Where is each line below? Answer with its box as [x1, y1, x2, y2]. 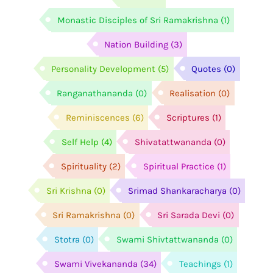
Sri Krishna [46, 185, 91, 196]
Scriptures [166, 112, 210, 123]
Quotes [191, 63, 222, 74]
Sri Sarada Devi [157, 209, 221, 221]
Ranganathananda [57, 87, 133, 99]
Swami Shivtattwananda [116, 233, 219, 245]
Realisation [169, 87, 216, 99]
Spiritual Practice [143, 160, 214, 172]
